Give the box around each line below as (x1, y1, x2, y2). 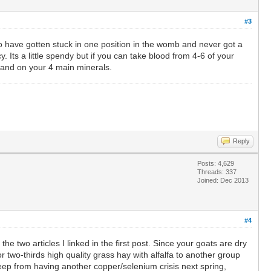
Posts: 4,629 (197, 159, 234, 167)
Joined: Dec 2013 (197, 176, 249, 184)
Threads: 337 (197, 168, 237, 175)
